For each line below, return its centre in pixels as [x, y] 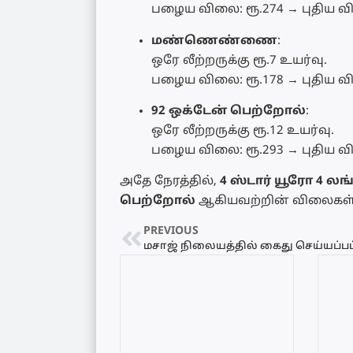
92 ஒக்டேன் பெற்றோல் [229, 111]
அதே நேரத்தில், [170, 182]
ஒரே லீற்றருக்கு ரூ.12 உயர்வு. [243, 131]
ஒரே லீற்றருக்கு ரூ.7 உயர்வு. [239, 61]
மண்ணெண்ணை [214, 41]
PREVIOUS [171, 231]
